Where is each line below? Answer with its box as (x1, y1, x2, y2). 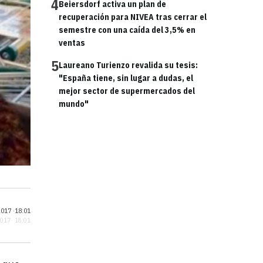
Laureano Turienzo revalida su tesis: (59, 60, 198, 70)
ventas (59, 38, 85, 48)
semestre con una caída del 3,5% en (59, 25, 195, 35)
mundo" (59, 99, 89, 109)
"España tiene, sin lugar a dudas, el (59, 73, 193, 83)
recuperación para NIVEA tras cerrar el (59, 12, 207, 22)
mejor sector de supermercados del (59, 86, 195, 96)
